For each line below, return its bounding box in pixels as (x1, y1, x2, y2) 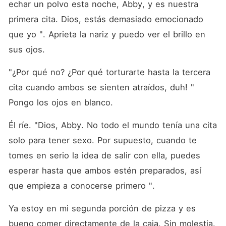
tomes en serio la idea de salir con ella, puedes (8, 150, 200, 160)
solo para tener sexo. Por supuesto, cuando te (8, 135, 197, 145)
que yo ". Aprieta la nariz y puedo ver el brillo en (8, 29, 205, 39)
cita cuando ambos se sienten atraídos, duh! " (8, 82, 194, 92)
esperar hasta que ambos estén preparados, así (8, 165, 201, 176)
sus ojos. (8, 44, 48, 54)
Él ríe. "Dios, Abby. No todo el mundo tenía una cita (8, 120, 217, 130)
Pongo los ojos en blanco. (8, 97, 116, 107)
